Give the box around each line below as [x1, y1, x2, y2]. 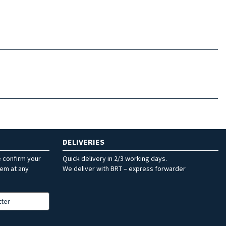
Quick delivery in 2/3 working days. [63, 153, 167, 163]
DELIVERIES [63, 136, 104, 147]
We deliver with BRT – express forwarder [63, 163, 186, 173]
